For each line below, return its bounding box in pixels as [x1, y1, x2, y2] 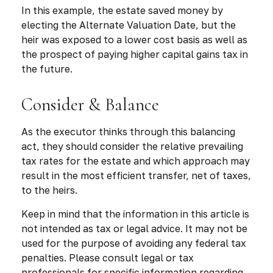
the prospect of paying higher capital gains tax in [21, 48, 248, 60]
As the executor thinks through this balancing [21, 125, 235, 138]
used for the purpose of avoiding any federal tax [21, 236, 246, 249]
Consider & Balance [21, 93, 159, 115]
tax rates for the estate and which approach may [21, 154, 250, 167]
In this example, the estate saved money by [21, 4, 223, 16]
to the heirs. [21, 183, 77, 196]
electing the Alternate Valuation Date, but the [21, 18, 236, 31]
